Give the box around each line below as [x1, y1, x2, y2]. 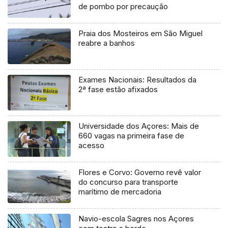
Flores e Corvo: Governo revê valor [78, 167, 202, 178]
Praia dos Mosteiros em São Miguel [78, 28, 203, 39]
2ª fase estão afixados [78, 84, 158, 95]
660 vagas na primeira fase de [78, 131, 185, 141]
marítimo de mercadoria [78, 187, 162, 197]
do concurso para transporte [78, 177, 179, 187]
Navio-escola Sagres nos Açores [78, 214, 194, 224]
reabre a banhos [78, 38, 135, 48]
